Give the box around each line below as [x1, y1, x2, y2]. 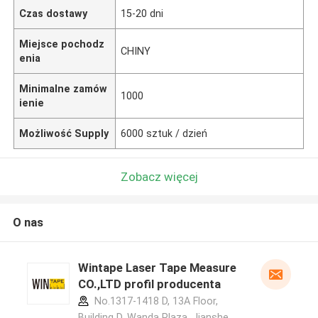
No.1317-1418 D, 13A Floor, [91, 295, 218, 307]
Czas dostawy [19, 7, 88, 19]
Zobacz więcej [120, 169, 198, 184]
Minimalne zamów [19, 82, 108, 94]
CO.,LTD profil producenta [77, 277, 221, 292]
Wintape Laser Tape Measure [77, 261, 236, 275]
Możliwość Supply [19, 127, 109, 139]
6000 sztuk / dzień [121, 127, 208, 139]
